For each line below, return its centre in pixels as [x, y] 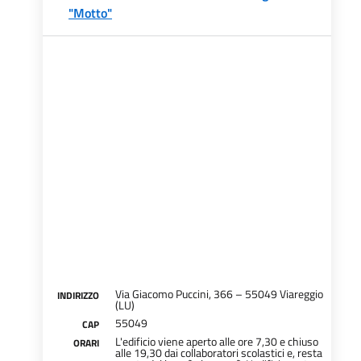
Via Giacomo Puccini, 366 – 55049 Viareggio [219, 294]
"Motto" [90, 13]
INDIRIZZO [78, 295]
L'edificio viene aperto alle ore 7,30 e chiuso [217, 341]
